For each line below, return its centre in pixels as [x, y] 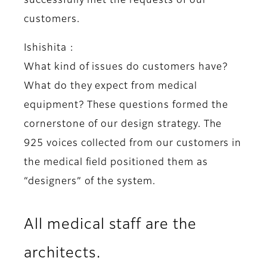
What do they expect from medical [111, 87]
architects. [62, 254]
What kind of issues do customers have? [126, 68]
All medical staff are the [111, 225]
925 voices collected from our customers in [133, 144]
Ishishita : [50, 49]
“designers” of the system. [90, 182]
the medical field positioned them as [116, 163]
